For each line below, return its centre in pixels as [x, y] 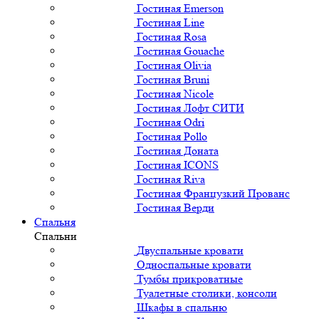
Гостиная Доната [178, 150]
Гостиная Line [171, 22]
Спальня [55, 221]
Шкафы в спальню [182, 307]
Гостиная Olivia [174, 65]
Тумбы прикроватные [190, 278]
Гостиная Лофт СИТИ [190, 108]
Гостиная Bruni [173, 79]
